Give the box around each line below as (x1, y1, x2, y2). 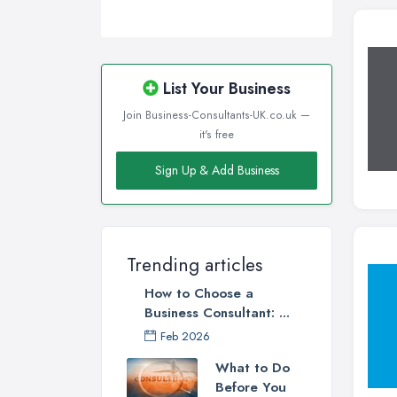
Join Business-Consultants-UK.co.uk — (123, 106, 310, 123)
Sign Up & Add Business (154, 160, 279, 179)
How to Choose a (144, 283, 253, 303)
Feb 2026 (160, 327, 210, 345)
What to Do (215, 357, 290, 378)
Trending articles (127, 251, 262, 278)
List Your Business (159, 76, 291, 100)
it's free (199, 126, 234, 143)
